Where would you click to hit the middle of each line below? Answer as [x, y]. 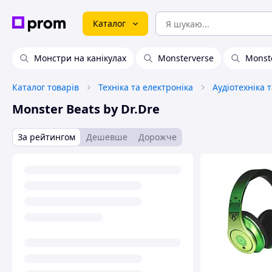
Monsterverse [186, 58]
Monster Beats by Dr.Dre [86, 109]
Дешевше [107, 137]
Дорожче [158, 137]
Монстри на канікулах [80, 58]
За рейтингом [46, 137]
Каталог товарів [46, 87]
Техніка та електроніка [146, 87]
